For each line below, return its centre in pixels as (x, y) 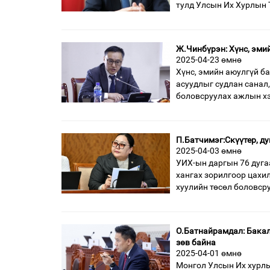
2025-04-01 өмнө (209, 253)
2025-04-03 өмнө (209, 150)
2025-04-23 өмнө (209, 59)
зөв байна (196, 242)
